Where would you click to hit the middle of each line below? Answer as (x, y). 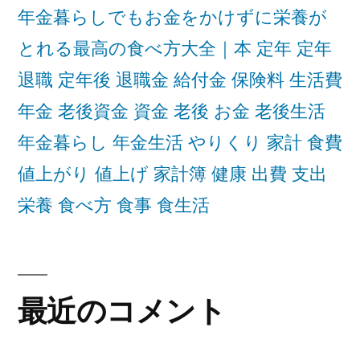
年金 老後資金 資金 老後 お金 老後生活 (172, 111)
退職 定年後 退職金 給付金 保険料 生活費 (180, 80)
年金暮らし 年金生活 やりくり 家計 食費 (180, 143)
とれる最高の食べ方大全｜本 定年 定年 (175, 49)
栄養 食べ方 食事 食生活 (114, 205)
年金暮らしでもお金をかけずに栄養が (172, 17)
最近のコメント (122, 311)
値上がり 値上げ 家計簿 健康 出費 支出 (172, 174)
